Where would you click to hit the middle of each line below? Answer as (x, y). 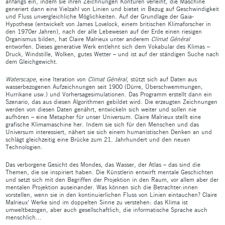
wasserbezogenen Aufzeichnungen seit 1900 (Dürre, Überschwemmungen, (104, 86)
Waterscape (21, 79)
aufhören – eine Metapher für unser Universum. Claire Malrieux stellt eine (103, 117)
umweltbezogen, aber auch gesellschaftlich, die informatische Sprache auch (106, 209)
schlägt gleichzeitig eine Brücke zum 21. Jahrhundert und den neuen (98, 139)
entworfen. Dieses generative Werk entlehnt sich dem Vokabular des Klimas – (108, 46)
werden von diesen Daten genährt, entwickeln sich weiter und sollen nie (101, 109)
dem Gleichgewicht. (32, 61)
